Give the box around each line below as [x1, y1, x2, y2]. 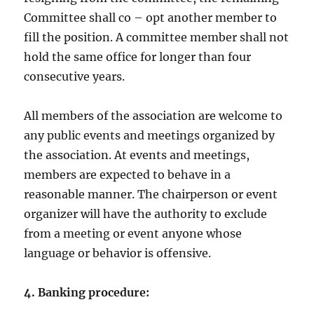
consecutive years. [24, 69, 125, 84]
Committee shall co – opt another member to [24, 11, 278, 25]
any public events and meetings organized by [24, 128, 275, 143]
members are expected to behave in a [24, 168, 231, 182]
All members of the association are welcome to [24, 109, 283, 123]
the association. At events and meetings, [24, 148, 250, 163]
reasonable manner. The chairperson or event [24, 187, 278, 202]
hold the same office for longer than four [24, 50, 252, 64]
